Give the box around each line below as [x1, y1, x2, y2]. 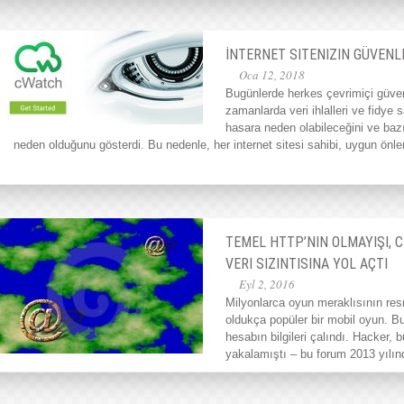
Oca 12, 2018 [239, 67, 305, 83]
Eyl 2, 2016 [239, 276, 295, 292]
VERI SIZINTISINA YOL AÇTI [225, 255, 388, 272]
